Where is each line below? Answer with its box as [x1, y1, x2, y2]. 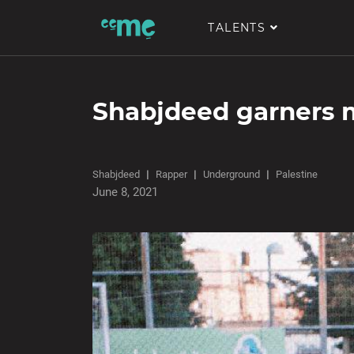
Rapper [156, 168, 187, 180]
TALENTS [208, 20, 270, 35]
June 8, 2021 [92, 185, 158, 199]
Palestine [276, 168, 318, 180]
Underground [203, 168, 260, 180]
